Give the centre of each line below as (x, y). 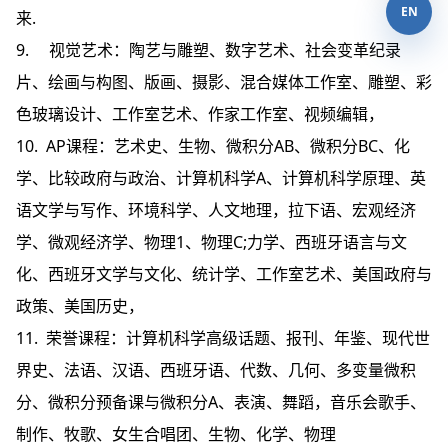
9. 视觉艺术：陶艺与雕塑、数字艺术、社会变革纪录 (208, 49)
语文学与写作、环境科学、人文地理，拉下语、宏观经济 (216, 209)
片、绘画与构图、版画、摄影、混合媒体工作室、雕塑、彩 (224, 81)
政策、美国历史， (80, 305)
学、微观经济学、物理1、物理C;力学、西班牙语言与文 (211, 241)
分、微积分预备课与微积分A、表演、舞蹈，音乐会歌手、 (221, 401)
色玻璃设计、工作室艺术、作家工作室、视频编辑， (200, 113)
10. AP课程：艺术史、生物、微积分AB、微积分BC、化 (213, 145)
